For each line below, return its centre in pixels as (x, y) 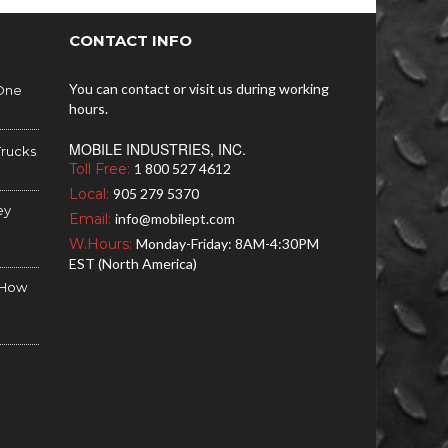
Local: (91, 194)
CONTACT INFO (131, 40)
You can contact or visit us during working (199, 88)
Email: (92, 219)
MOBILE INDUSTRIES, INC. (158, 149)
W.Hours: (103, 244)
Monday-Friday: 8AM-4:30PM (228, 243)
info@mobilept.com (175, 218)
